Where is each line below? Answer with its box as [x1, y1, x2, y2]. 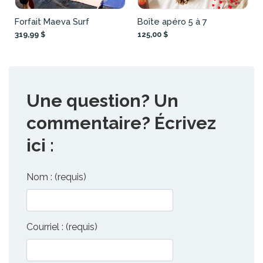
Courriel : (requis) [26, 221, 97, 233]
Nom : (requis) [26, 171, 86, 183]
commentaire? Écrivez [26, 113, 216, 134]
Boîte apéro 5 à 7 [137, 16, 207, 27]
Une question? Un [26, 90, 178, 112]
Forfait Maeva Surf [15, 16, 89, 27]
